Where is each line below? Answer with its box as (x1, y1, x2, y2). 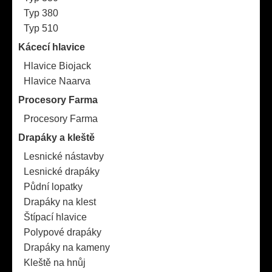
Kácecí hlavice (18, 42, 85, 52)
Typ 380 (24, 8, 58, 18)
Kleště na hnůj (24, 257, 86, 268)
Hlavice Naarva (24, 76, 90, 86)
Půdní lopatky (24, 182, 83, 192)
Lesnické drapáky (24, 166, 100, 177)
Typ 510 (24, 23, 58, 33)
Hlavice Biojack (24, 61, 91, 71)
